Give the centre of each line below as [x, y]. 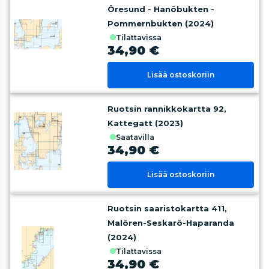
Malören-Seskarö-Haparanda [171, 223]
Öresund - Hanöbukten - [161, 9]
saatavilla [138, 137]
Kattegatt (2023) [146, 123]
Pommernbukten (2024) [161, 23]
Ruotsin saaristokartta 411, [168, 208]
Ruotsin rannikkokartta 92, [167, 109]
